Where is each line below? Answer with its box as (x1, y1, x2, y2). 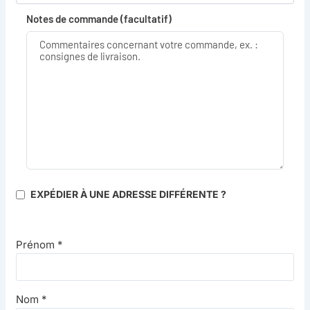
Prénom (15, 238, 57, 252)
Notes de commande (26, 12, 120, 26)
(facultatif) (120, 12, 172, 26)
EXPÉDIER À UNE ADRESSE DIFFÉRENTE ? (30, 188, 226, 201)
